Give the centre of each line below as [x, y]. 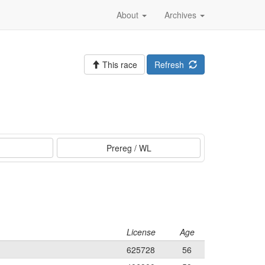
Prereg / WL [129, 148]
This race [119, 64]
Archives [182, 15]
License [141, 232]
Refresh [172, 64]
